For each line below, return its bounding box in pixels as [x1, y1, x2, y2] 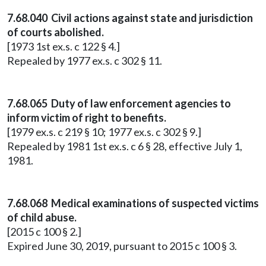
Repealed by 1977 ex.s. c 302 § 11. [7, 54, 162, 67]
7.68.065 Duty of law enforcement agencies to [7, 97, 231, 110]
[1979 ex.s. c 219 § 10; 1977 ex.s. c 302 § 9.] [7, 125, 201, 138]
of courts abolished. [7, 26, 104, 39]
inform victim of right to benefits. [7, 111, 166, 124]
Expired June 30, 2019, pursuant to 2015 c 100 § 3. [7, 239, 237, 252]
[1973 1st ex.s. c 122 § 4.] [7, 40, 120, 53]
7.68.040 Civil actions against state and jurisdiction [7, 11, 253, 24]
